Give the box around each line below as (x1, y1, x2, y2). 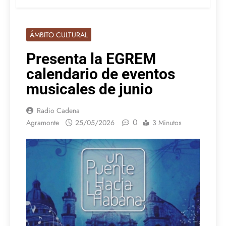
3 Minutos (152, 118, 182, 128)
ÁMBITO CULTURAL (30, 30, 88, 40)
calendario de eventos (26, 65, 175, 83)
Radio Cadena (37, 105, 80, 116)
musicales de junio (26, 80, 153, 98)
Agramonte (26, 118, 59, 128)
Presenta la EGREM (26, 50, 156, 68)
